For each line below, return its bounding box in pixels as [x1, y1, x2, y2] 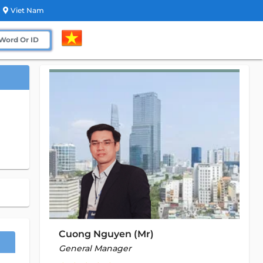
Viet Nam [10, 6, 44, 15]
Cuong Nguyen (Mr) [59, 228, 154, 240]
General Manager [59, 243, 131, 254]
